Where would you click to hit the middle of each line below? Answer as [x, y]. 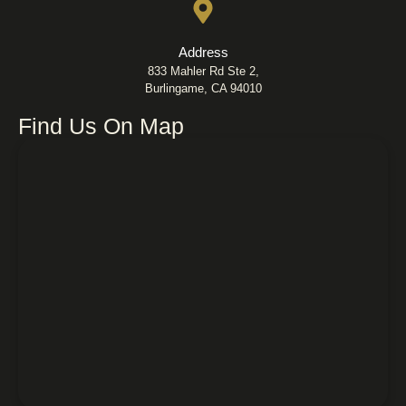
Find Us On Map [101, 126]
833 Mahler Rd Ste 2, [203, 71]
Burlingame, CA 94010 [203, 88]
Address [203, 52]
